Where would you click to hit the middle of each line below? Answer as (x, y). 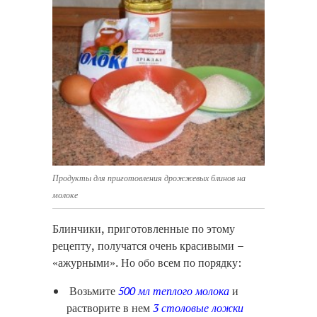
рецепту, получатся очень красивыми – (148, 246)
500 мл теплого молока (174, 291)
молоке (65, 195)
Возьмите (92, 291)
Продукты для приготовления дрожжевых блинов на (149, 178)
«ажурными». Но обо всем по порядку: (147, 263)
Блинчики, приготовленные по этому (144, 229)
